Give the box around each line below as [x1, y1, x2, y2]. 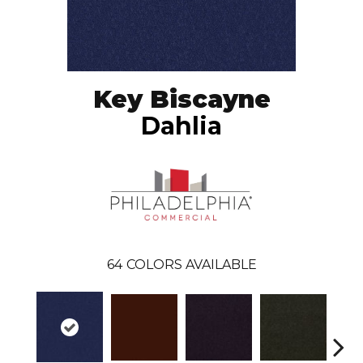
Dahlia [141, 111, 222, 142]
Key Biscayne [92, 84, 271, 115]
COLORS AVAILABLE [126, 257, 257, 273]
